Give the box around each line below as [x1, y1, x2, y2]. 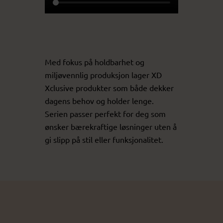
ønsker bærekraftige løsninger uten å [45, 121, 177, 131]
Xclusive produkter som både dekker [45, 82, 174, 93]
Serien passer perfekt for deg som [45, 108, 166, 118]
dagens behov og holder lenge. [45, 95, 154, 106]
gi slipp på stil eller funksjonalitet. [45, 134, 163, 144]
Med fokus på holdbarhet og [45, 56, 144, 67]
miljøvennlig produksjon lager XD [45, 69, 162, 80]
